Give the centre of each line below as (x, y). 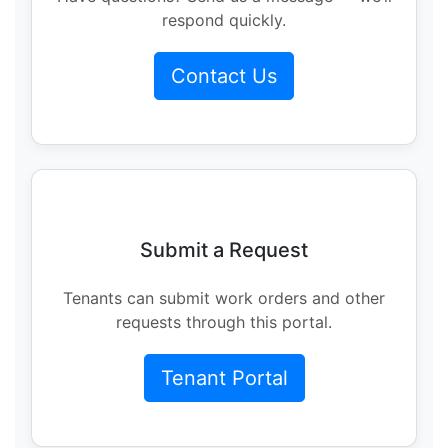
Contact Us (224, 76)
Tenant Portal (224, 378)
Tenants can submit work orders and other (224, 298)
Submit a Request (224, 250)
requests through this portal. (224, 322)
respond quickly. (224, 20)
